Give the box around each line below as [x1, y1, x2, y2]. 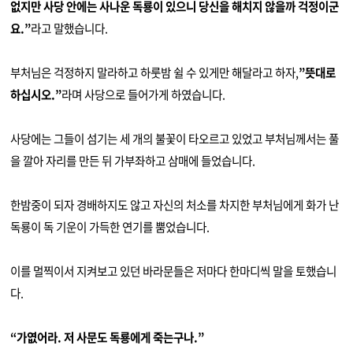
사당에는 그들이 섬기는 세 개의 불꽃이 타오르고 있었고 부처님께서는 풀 [10, 129, 340, 147]
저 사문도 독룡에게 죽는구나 [64, 328, 195, 346]
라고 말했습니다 [31, 19, 106, 37]
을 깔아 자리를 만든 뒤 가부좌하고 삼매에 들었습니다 [10, 151, 253, 169]
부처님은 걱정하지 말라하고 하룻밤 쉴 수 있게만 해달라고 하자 [10, 63, 296, 81]
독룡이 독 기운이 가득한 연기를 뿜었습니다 [10, 217, 207, 236]
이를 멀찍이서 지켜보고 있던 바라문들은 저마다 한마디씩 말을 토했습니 [10, 262, 337, 280]
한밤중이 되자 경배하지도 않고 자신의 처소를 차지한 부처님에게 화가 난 [10, 195, 340, 214]
